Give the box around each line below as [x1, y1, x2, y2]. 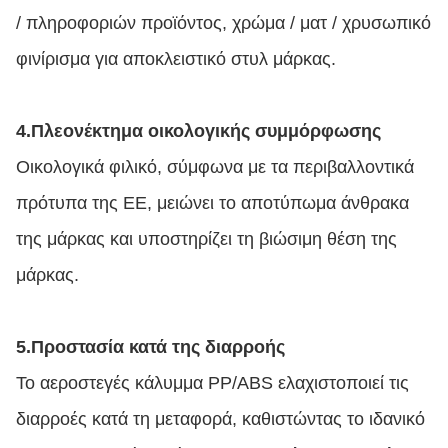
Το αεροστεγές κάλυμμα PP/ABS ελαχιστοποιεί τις [16, 373, 409, 393]
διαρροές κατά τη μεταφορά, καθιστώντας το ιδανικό [16, 409, 425, 429]
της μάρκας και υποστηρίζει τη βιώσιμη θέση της [16, 229, 397, 249]
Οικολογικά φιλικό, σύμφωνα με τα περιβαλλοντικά [16, 157, 414, 177]
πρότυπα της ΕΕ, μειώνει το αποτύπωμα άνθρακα [16, 193, 409, 213]
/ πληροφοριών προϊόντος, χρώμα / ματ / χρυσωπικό [16, 13, 431, 33]
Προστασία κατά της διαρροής [31, 337, 285, 357]
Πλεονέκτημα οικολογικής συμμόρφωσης [31, 121, 381, 141]
